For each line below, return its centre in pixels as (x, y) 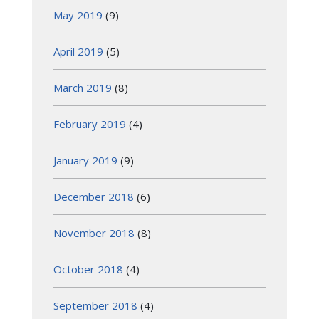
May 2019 (78, 15)
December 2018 (94, 196)
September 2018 (95, 305)
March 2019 (83, 87)
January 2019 (85, 160)
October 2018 (88, 269)
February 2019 (90, 124)
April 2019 (78, 51)
